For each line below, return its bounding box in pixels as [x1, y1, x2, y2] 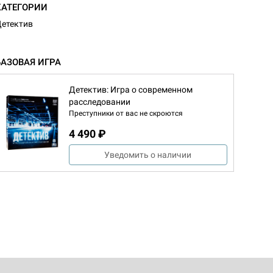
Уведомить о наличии [104, 149, 192, 160]
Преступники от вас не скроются [69, 108, 183, 118]
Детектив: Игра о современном [69, 84, 193, 94]
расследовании [69, 96, 130, 107]
